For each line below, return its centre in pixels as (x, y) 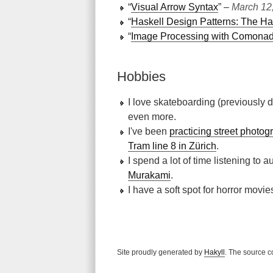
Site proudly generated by (161, 252)
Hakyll (214, 252)
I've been (149, 131)
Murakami (149, 175)
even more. (152, 117)
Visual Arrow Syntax (175, 7)
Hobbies (141, 76)
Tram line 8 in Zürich (172, 146)
